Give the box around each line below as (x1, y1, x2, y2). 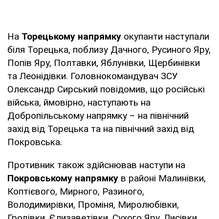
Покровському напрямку (7, 172, 118, 184)
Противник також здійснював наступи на (7, 159, 185, 171)
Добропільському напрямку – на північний (7, 109, 189, 121)
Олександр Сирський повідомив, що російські (7, 83, 205, 95)
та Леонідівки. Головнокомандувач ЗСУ (7, 70, 178, 82)
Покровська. (7, 136, 62, 148)
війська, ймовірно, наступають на (7, 96, 151, 108)
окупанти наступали (121, 30, 209, 42)
